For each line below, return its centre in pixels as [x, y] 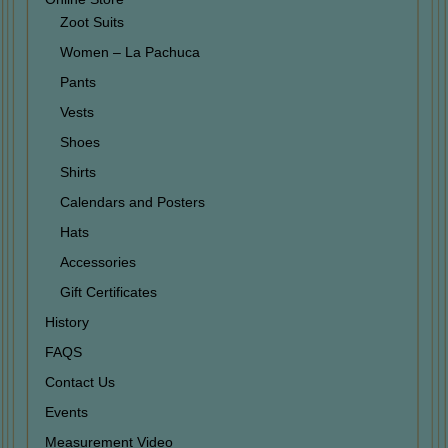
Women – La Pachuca [129, 51]
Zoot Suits [91, 21]
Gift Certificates [108, 291]
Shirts [77, 171]
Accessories [97, 261]
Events [66, 411]
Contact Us [79, 381]
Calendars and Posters [132, 201]
